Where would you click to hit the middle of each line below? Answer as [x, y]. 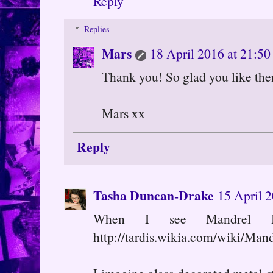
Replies [97, 29]
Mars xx [123, 113]
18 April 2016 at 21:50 [210, 54]
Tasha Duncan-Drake [154, 195]
